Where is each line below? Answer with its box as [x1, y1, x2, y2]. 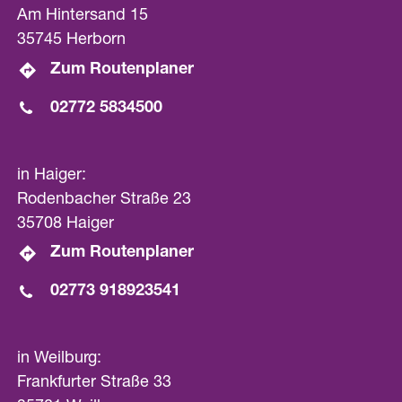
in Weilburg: [16, 351, 101, 368]
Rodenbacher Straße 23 [16, 191, 191, 208]
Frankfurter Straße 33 [16, 375, 171, 392]
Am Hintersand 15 [16, 8, 148, 25]
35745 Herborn [16, 32, 126, 49]
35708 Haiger [16, 215, 114, 232]
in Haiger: [16, 167, 86, 184]
